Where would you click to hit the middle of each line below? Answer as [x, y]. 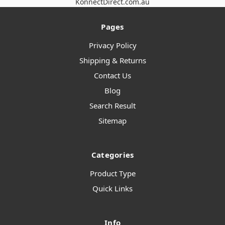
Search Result [113, 106]
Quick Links [113, 189]
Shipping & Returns [113, 61]
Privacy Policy [113, 45]
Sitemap [113, 121]
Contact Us [113, 76]
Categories [113, 155]
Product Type [113, 174]
